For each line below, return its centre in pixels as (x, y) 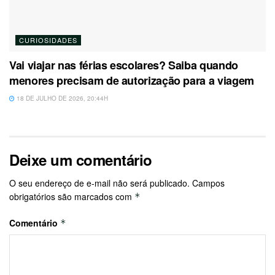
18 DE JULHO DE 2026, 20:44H (61, 99)
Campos (208, 183)
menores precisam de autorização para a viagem (132, 81)
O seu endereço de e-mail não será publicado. (99, 183)
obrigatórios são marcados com (72, 197)
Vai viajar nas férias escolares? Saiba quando (124, 65)
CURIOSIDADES (48, 40)
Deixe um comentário (81, 160)
